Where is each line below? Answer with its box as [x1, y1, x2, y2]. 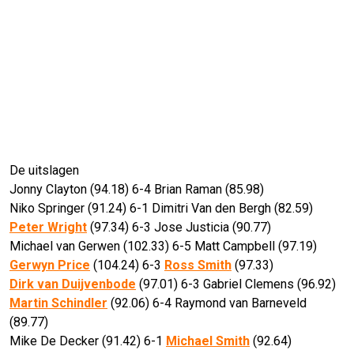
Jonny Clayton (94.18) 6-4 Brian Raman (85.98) [9, 182, 264, 198]
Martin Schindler [9, 296, 107, 311]
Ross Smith [164, 258, 232, 273]
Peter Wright [9, 220, 87, 235]
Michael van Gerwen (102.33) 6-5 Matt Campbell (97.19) [9, 239, 317, 254]
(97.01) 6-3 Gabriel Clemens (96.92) [136, 277, 336, 292]
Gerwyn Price [9, 258, 90, 273]
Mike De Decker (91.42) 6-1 [9, 333, 166, 349]
